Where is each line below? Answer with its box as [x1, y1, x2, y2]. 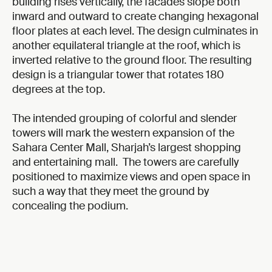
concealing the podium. [12, 199, 128, 214]
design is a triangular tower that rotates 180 [12, 67, 224, 83]
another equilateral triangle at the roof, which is [12, 38, 240, 53]
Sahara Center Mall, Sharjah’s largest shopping [12, 140, 241, 155]
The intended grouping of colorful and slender [12, 111, 237, 126]
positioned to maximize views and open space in [12, 169, 250, 185]
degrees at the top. [12, 82, 105, 97]
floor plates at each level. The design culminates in [12, 24, 258, 39]
